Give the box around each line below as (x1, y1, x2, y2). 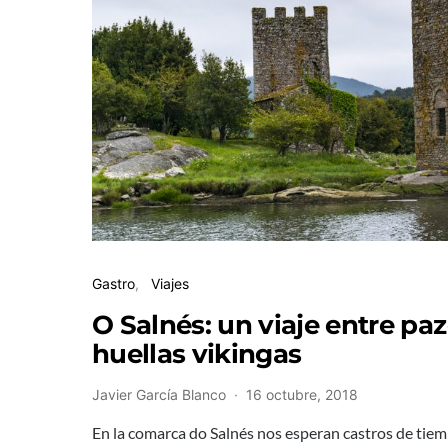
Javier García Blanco (92, 386, 226, 404)
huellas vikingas (92, 337, 302, 371)
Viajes (151, 275, 189, 293)
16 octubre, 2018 (246, 386, 358, 404)
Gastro (92, 275, 135, 293)
